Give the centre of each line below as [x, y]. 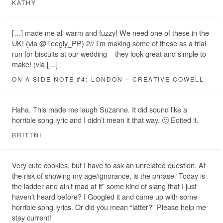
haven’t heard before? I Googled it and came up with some [105, 197]
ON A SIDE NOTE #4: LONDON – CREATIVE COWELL [108, 79]
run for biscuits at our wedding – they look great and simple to [109, 54]
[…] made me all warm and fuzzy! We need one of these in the [111, 33]
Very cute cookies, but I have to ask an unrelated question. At [109, 165]
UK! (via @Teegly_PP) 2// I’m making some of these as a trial [109, 43]
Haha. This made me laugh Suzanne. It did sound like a [100, 110]
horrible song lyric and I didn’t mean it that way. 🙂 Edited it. [105, 120]
